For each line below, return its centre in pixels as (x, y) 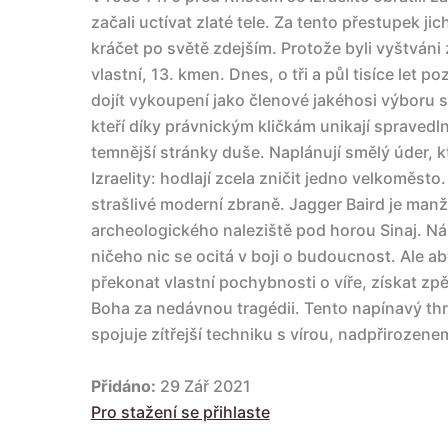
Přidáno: (123, 385)
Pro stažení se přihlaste (180, 411)
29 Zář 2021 (203, 385)
